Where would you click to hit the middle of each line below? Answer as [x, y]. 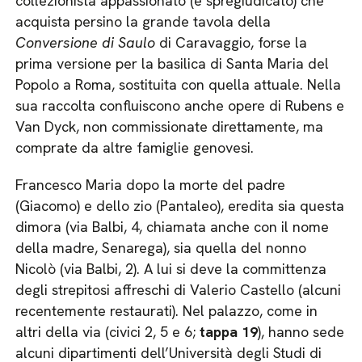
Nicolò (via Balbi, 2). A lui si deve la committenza [171, 269]
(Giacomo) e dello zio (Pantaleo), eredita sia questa [180, 206]
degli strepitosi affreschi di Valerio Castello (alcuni [179, 290]
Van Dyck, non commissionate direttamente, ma [170, 126]
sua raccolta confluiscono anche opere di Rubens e [180, 105]
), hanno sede [301, 332]
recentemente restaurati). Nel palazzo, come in [167, 311]
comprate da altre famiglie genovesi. [135, 147]
